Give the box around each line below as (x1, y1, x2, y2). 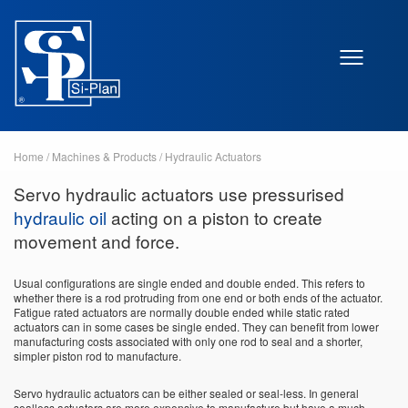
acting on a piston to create (107, 205, 322, 229)
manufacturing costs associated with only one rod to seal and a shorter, (14, 333, 362, 349)
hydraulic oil (14, 205, 107, 229)
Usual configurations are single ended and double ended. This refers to (14, 275, 365, 291)
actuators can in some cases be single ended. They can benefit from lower (14, 319, 379, 334)
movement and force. (14, 229, 179, 253)
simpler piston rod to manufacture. (14, 348, 181, 363)
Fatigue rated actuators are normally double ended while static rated (14, 304, 350, 320)
